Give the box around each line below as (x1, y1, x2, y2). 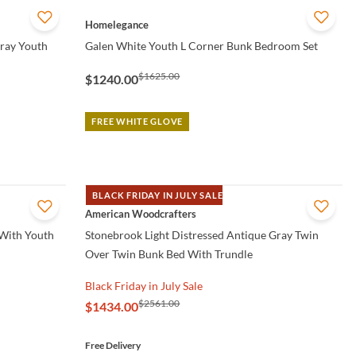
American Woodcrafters (85, 207, 197, 221)
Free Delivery (85, 339, 141, 352)
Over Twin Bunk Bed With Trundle (85, 247, 253, 261)
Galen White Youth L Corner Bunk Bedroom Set (85, 39, 319, 53)
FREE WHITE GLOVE (91, 116, 184, 127)
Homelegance (85, 18, 149, 32)
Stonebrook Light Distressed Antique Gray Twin (85, 228, 319, 242)
